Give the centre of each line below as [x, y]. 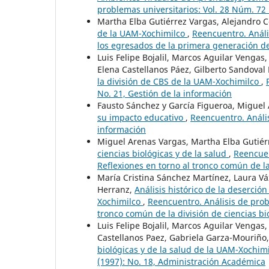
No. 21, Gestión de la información [165, 93]
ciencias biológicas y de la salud [163, 153]
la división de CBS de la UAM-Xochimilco [179, 81]
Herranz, [116, 189]
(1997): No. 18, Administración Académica [181, 261]
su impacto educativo [141, 117]
